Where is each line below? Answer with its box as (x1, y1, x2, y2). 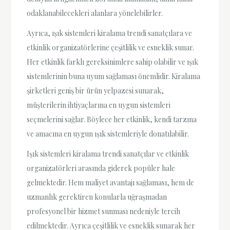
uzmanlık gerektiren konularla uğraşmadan (27, 192, 167, 202)
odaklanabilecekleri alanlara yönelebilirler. (27, 8, 163, 18)
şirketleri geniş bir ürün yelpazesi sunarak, (27, 85, 164, 95)
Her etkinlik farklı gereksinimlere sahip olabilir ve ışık (27, 56, 199, 67)
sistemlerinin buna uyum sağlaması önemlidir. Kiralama (27, 71, 201, 81)
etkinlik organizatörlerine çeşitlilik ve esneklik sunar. (27, 42, 195, 52)
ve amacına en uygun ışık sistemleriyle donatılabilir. (27, 128, 189, 139)
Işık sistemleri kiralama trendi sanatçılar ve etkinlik (27, 149, 189, 159)
